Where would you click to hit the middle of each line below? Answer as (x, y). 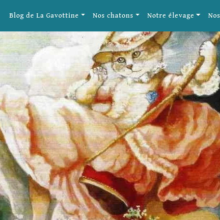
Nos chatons (113, 15)
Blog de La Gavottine (44, 15)
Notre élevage (171, 15)
